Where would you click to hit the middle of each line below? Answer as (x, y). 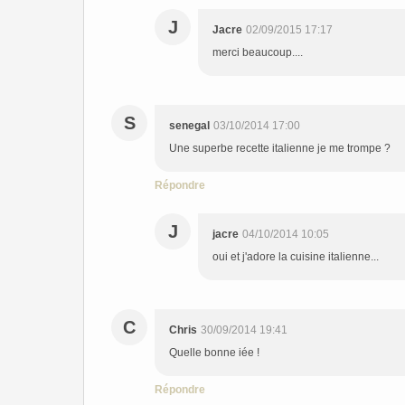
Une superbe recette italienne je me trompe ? (280, 148)
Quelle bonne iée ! (214, 353)
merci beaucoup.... (258, 52)
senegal (189, 126)
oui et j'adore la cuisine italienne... (296, 257)
